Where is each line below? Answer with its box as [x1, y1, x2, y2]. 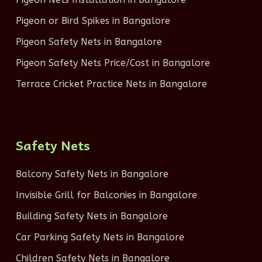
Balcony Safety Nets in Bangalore [15, 168, 168, 180]
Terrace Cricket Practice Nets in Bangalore [15, 78, 207, 89]
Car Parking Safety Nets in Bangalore [15, 232, 184, 243]
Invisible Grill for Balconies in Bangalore [15, 189, 197, 201]
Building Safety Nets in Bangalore [15, 211, 168, 222]
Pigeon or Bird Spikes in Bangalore [15, 15, 170, 26]
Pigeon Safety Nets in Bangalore [15, 36, 162, 47]
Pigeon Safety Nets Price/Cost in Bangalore [15, 57, 210, 68]
